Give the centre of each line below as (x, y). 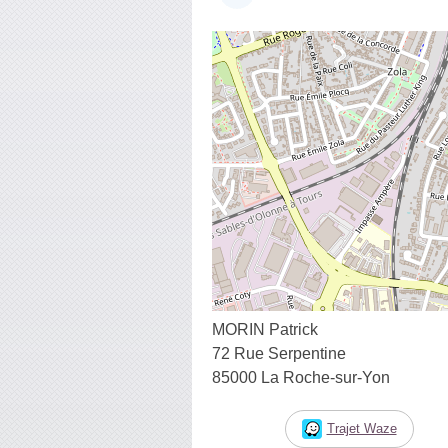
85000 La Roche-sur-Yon (301, 377)
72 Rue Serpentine (279, 353)
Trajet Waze (361, 428)
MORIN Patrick (265, 329)
